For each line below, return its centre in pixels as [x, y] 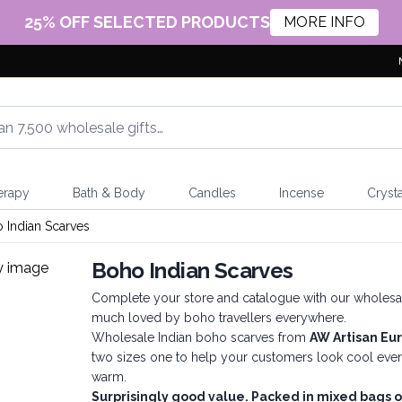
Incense [301, 193]
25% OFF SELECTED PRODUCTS [147, 22]
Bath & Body [109, 193]
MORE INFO [324, 22]
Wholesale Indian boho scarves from [201, 337]
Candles [212, 193]
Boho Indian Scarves [192, 271]
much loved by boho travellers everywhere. [221, 318]
